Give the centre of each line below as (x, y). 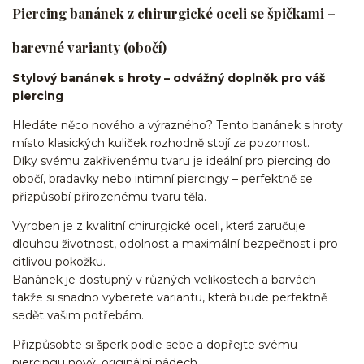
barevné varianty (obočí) (89, 48)
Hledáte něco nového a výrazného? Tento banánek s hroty (178, 125)
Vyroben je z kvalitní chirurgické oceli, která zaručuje (159, 226)
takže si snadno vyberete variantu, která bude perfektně (170, 297)
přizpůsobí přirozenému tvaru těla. (109, 197)
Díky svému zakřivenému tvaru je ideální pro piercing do (171, 161)
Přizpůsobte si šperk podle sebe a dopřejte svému (155, 344)
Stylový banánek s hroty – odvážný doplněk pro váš (169, 78)
